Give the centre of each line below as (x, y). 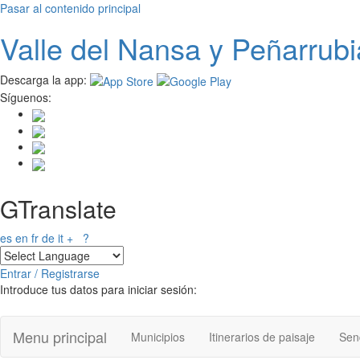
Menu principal (60, 337)
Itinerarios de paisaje (262, 337)
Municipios (158, 337)
